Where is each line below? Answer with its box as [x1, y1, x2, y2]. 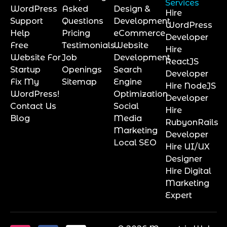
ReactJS [165, 56, 199, 66]
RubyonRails [165, 117, 218, 127]
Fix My [10, 77, 39, 87]
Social [113, 101, 139, 111]
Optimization [113, 89, 168, 99]
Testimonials [62, 40, 115, 50]
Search [113, 64, 142, 74]
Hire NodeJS [165, 81, 216, 91]
